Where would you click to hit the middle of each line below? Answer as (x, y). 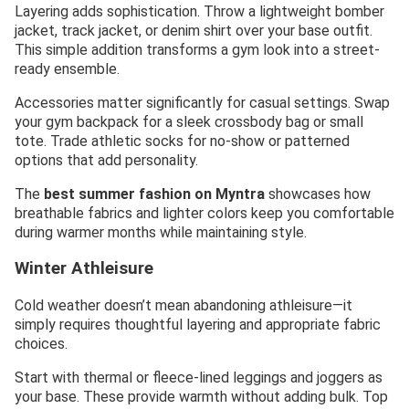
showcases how (318, 194)
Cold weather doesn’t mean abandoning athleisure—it (184, 305)
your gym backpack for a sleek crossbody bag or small (189, 122)
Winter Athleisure (84, 268)
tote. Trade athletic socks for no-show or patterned (182, 142)
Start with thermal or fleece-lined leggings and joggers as (199, 377)
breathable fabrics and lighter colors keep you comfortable (204, 214)
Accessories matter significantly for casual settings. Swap (202, 103)
